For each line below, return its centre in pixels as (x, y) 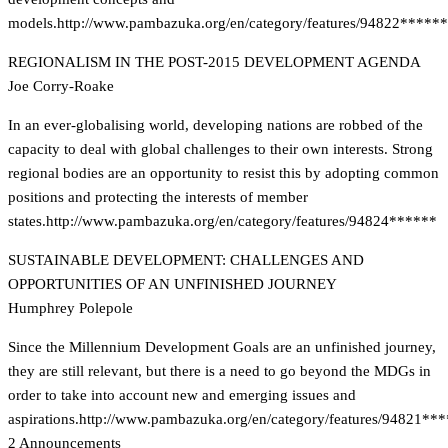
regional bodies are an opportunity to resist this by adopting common (223, 173)
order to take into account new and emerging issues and (182, 395)
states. (27, 221)
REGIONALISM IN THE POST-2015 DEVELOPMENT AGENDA (214, 62)
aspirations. (43, 419)
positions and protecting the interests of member (158, 197)
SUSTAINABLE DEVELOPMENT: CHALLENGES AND (186, 260)
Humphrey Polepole (70, 308)
